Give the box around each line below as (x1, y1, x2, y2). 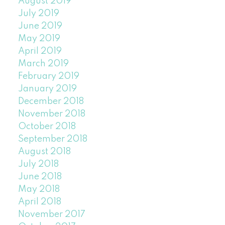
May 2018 (18, 185, 60, 194)
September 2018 (18, 135, 87, 144)
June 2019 (18, 22, 62, 31)
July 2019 (18, 9, 59, 19)
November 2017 (18, 210, 85, 219)
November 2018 (18, 109, 85, 119)
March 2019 (18, 59, 69, 69)
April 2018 (18, 197, 61, 207)
